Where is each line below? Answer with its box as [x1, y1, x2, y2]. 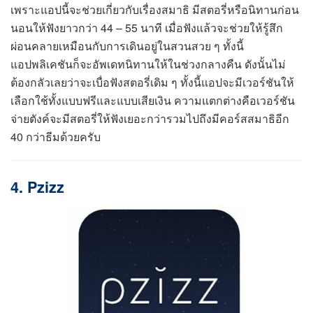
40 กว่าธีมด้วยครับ [10, 129, 101, 145]
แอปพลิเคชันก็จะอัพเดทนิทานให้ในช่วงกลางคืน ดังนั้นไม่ [10, 56, 286, 73]
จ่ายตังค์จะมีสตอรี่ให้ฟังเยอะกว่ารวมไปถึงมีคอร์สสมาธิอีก [10, 110, 289, 127]
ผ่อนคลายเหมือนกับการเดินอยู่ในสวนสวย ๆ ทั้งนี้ [10, 38, 244, 54]
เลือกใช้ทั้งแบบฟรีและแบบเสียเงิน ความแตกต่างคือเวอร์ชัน [10, 92, 295, 109]
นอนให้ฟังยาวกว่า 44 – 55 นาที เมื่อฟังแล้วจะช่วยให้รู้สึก [10, 20, 283, 36]
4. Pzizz [10, 175, 64, 198]
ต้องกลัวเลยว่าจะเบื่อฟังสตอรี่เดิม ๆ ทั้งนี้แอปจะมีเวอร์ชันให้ [10, 74, 294, 91]
